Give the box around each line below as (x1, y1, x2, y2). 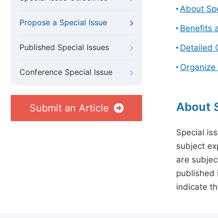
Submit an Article (29, 102, 109, 114)
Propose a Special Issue (19, 18, 107, 27)
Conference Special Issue (19, 68, 112, 77)
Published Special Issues (19, 43, 109, 52)
